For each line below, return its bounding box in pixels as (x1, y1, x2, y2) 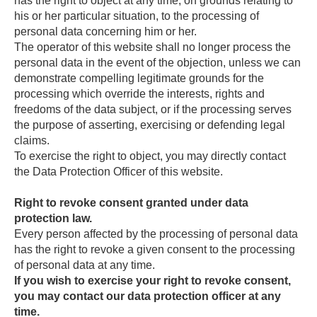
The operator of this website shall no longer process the (14, 41, 291, 53)
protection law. (14, 212, 92, 224)
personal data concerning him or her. (14, 25, 197, 38)
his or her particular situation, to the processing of (14, 10, 259, 22)
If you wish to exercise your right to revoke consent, (14, 275, 291, 287)
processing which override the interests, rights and (14, 88, 265, 100)
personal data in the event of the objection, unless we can (14, 57, 301, 69)
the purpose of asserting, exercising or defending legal (14, 119, 285, 131)
